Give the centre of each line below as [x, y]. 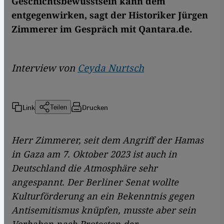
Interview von [44, 68]
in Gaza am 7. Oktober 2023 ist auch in [94, 154]
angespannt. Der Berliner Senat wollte [95, 182]
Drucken [95, 107]
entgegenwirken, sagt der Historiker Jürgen [110, 15]
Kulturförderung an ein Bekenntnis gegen [103, 196]
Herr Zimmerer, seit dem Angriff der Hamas [107, 140]
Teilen [58, 107]
